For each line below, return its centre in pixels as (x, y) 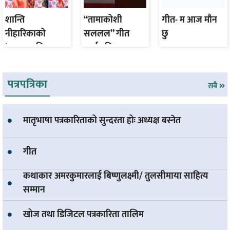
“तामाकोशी (103, 20)
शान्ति (15, 20)
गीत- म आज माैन (190, 20)
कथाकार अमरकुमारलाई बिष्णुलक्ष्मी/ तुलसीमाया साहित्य (116, 176)
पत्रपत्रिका (27, 84)
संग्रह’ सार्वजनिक (33, 61)
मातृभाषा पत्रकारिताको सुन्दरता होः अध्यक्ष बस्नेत (102, 120)
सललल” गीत (106, 34)
